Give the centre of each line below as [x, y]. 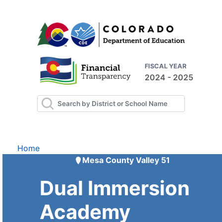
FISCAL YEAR [166, 66]
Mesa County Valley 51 [126, 160]
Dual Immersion [115, 188]
